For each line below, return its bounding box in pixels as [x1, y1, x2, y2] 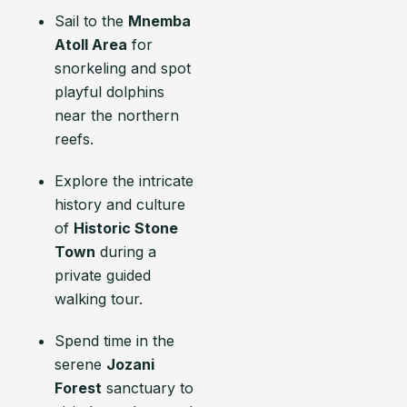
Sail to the [55, 12, 128, 30]
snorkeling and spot [55, 59, 191, 77]
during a [95, 243, 156, 261]
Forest [55, 379, 102, 397]
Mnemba [128, 12, 191, 30]
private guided [55, 266, 151, 284]
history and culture [55, 195, 185, 213]
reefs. [55, 130, 94, 148]
